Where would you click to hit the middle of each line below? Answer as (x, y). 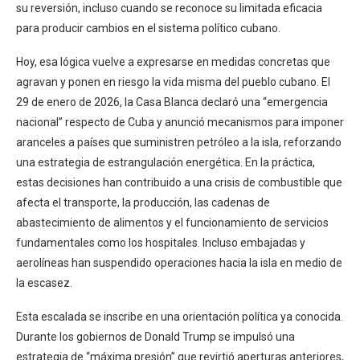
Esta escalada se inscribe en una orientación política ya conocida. (180, 316)
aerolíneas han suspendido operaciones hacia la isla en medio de (179, 262)
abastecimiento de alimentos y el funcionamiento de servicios (172, 222)
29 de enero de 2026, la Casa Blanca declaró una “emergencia (172, 102)
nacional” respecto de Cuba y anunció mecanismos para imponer (180, 122)
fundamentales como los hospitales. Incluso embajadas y (161, 242)
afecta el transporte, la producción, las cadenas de (143, 202)
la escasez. (44, 282)
